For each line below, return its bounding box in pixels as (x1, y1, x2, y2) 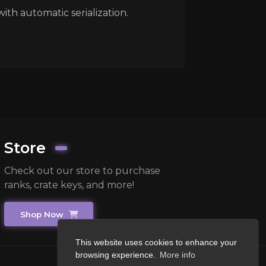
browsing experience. (75, 250, 158, 260)
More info (159, 250, 195, 260)
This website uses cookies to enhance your (75, 237, 237, 248)
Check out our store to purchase (4, 165, 161, 177)
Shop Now (20, 209, 66, 219)
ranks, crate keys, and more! (4, 179, 135, 191)
